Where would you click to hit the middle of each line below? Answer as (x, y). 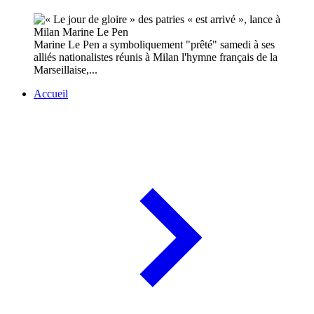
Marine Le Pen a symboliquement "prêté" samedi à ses (154, 45)
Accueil (51, 94)
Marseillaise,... (66, 70)
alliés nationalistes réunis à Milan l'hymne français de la (156, 57)
